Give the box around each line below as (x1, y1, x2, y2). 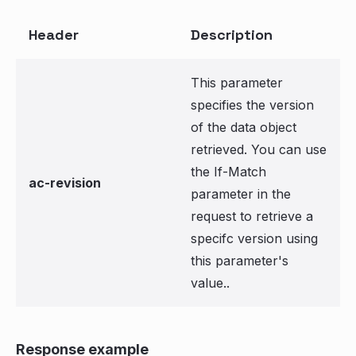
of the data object (191, 119, 296, 135)
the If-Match (191, 164, 266, 180)
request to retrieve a (191, 208, 313, 224)
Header (29, 25, 79, 44)
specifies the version (191, 97, 314, 113)
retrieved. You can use (191, 141, 327, 157)
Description (191, 25, 273, 44)
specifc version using (191, 230, 318, 246)
